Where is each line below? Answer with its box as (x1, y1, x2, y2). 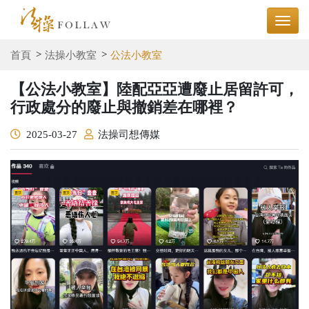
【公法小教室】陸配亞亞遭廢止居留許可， (10, 80, 299, 98)
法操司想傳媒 (98, 128, 160, 140)
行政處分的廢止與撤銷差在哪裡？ (10, 98, 238, 116)
